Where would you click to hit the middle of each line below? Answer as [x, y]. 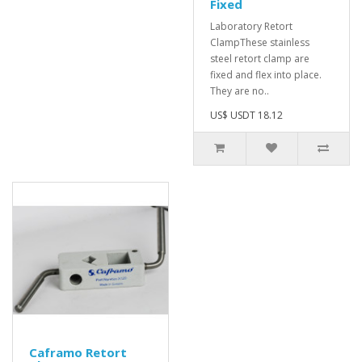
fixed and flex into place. [266, 75]
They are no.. [240, 91]
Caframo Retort [78, 352]
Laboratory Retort [251, 26]
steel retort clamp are [260, 59]
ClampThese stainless [260, 42]
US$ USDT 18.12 [246, 115]
